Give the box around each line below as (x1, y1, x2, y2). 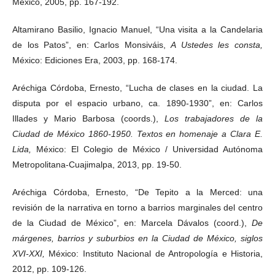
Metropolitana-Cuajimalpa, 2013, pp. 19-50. (12, 159, 182, 169)
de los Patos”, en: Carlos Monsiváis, (12, 39, 171, 50)
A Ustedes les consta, (171, 39, 263, 50)
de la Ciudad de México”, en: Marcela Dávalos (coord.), (12, 217, 252, 228)
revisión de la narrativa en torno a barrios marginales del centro (12, 202, 263, 212)
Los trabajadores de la (165, 113, 263, 123)
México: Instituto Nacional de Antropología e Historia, (48, 248, 263, 258)
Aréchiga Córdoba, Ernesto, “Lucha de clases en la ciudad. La (12, 82, 263, 93)
